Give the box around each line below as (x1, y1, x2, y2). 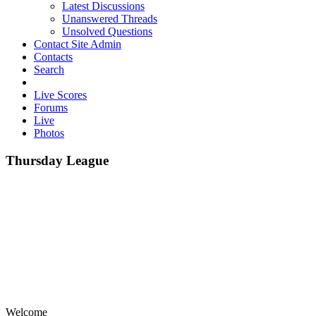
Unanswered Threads (62, 13, 157, 25)
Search (34, 63, 64, 75)
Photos (34, 127, 64, 139)
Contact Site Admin (34, 38, 121, 50)
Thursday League (6, 152, 109, 168)
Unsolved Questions (62, 25, 152, 37)
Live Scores (34, 89, 87, 101)
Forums (34, 102, 68, 114)
